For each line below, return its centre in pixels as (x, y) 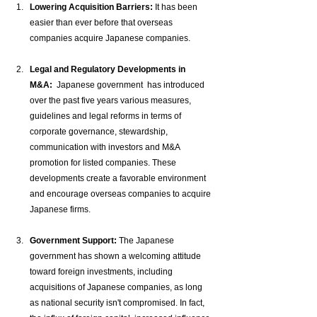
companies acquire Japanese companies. (110, 39)
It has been (176, 7)
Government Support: (73, 241)
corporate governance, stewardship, (100, 132)
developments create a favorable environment (119, 179)
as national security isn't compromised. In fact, (118, 303)
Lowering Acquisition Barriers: (91, 7)
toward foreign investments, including (102, 272)
